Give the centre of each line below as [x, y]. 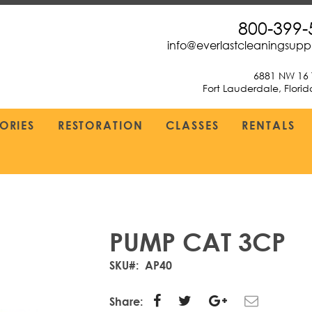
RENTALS [268, 125]
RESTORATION [100, 125]
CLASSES [193, 125]
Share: [126, 301]
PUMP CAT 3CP [198, 242]
